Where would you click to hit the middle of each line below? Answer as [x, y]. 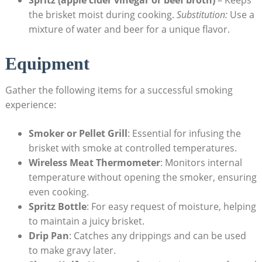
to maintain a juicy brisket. [86, 221]
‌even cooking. [58, 192]
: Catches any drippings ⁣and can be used [157, 235]
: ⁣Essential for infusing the [184, 133]
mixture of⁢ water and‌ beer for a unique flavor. [129, 29]
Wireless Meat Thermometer [94, 162]
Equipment [47, 63]
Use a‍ [241, 14]
